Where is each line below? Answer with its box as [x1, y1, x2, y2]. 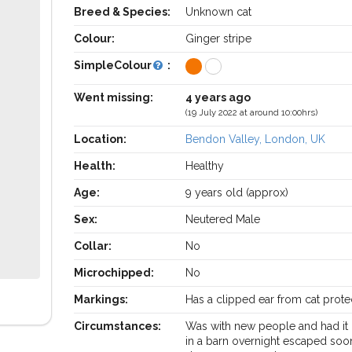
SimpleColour [73, 59, 152, 71]
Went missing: [73, 91, 153, 104]
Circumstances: [73, 320, 161, 332]
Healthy [185, 159, 225, 172]
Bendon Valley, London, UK [185, 133, 326, 145]
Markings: [73, 293, 128, 306]
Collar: [73, 240, 112, 252]
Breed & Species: [73, 5, 170, 18]
